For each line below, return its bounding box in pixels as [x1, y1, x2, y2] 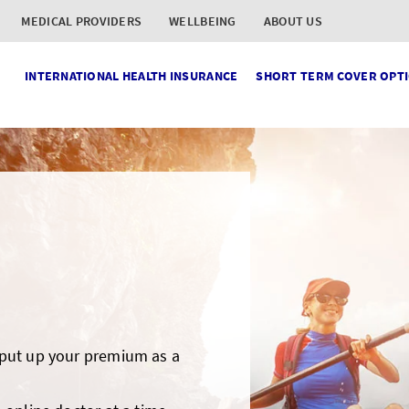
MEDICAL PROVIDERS [21, 13, 142, 29]
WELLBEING [169, 13, 236, 29]
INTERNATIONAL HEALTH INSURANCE [24, 68, 238, 84]
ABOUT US [263, 13, 322, 29]
